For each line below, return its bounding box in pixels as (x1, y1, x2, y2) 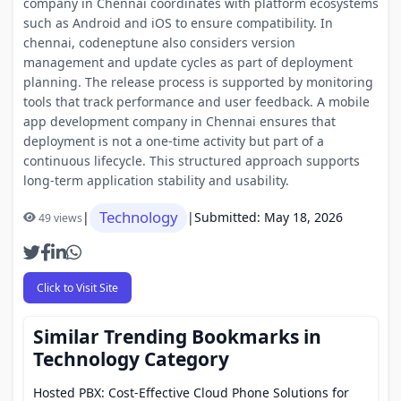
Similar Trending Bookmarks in (33, 324, 321, 349)
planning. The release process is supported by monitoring (22, 73, 373, 90)
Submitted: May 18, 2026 (194, 209, 343, 226)
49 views (38, 209, 82, 226)
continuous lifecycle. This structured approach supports (22, 151, 360, 169)
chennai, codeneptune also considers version (22, 33, 295, 51)
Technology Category (33, 346, 229, 371)
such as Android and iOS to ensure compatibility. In (22, 13, 333, 31)
